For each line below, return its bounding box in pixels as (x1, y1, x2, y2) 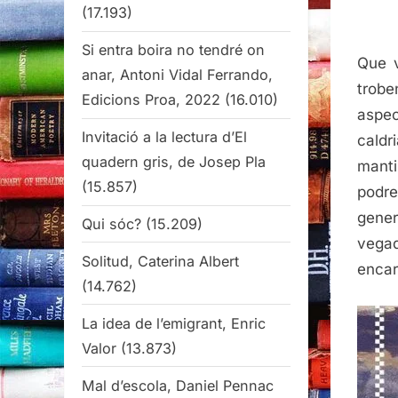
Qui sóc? (82, 214, 141, 233)
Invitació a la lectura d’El (82, 128, 247, 147)
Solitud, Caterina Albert (82, 251, 239, 270)
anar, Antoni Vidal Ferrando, (82, 66, 273, 84)
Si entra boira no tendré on (82, 41, 265, 60)
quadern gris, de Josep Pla (82, 153, 266, 171)
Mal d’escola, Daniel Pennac (82, 376, 274, 394)
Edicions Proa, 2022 (82, 91, 220, 109)
